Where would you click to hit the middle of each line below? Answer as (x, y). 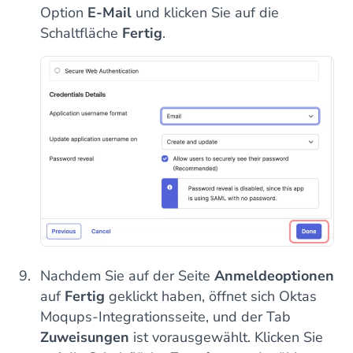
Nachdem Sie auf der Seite (127, 276)
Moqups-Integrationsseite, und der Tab (165, 317)
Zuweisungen (85, 338)
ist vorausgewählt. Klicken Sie (226, 338)
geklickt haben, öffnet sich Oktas (211, 297)
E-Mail (110, 13)
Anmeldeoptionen (274, 276)
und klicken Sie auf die (205, 13)
